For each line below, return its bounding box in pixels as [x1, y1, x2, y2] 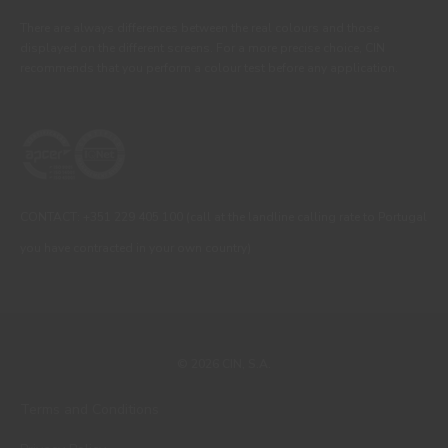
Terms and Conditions [20, 400, 159, 420]
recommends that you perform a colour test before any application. [20, 60, 398, 77]
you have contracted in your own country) [20, 240, 251, 257]
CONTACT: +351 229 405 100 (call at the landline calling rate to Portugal [20, 209, 427, 226]
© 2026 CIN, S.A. [177, 356, 271, 373]
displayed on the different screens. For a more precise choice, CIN [20, 40, 385, 57]
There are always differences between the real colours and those [20, 20, 379, 37]
